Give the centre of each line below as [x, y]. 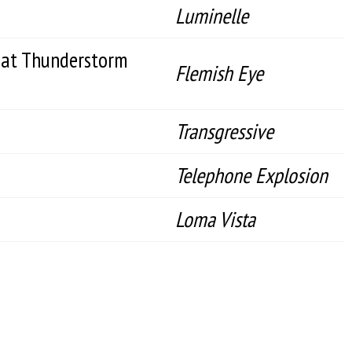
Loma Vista [215, 219]
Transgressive [224, 131]
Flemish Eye [219, 73]
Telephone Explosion [251, 175]
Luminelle [212, 16]
